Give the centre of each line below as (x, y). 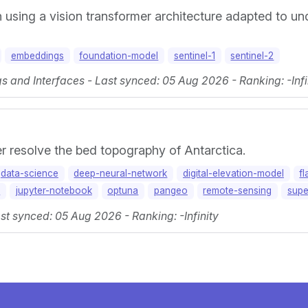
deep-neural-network (121, 173)
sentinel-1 (194, 55)
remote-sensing (238, 191)
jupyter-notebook (54, 191)
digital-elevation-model (233, 173)
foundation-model (119, 55)
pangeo (170, 191)
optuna (123, 191)
